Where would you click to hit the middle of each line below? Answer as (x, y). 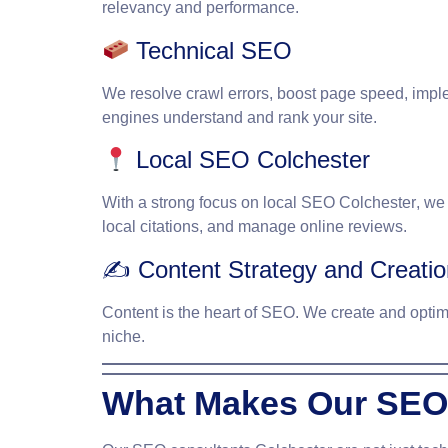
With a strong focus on (182, 203)
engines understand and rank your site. (239, 117)
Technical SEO (211, 50)
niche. (123, 336)
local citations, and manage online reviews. (254, 227)
